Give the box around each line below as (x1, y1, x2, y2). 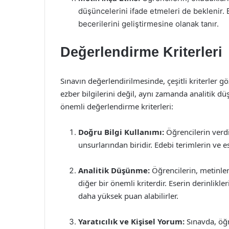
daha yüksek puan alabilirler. (78, 191, 178, 201)
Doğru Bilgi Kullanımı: (78, 127, 164, 137)
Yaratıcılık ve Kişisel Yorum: (78, 216, 185, 226)
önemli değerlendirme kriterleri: (60, 101, 173, 111)
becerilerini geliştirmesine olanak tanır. (78, 19, 219, 29)
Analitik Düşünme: (78, 165, 150, 175)
